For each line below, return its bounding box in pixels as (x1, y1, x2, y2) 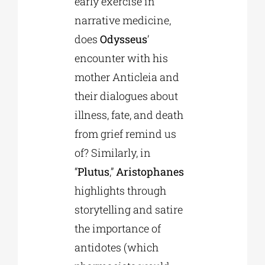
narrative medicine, (74, 13, 171, 28)
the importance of (74, 221, 161, 236)
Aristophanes (115, 164, 184, 179)
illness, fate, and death (74, 108, 183, 122)
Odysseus (99, 32, 147, 47)
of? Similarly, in (74, 146, 151, 160)
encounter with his (74, 51, 168, 66)
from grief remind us (74, 127, 176, 141)
